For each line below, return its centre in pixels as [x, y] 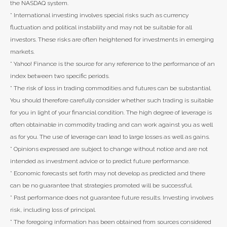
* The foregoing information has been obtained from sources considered [111, 222]
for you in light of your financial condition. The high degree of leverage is [111, 113]
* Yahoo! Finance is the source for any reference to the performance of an [112, 64]
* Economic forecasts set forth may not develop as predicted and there [108, 174]
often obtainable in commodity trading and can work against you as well [111, 125]
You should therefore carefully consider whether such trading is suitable [112, 101]
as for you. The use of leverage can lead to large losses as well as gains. [110, 137]
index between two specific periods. [60, 76]
